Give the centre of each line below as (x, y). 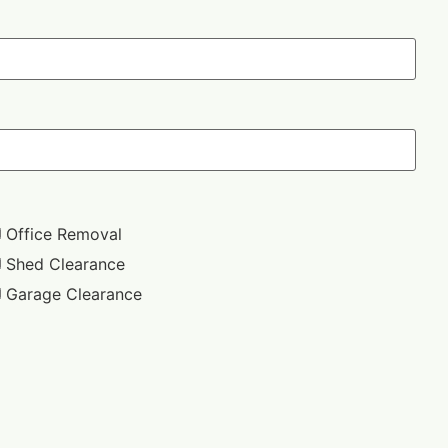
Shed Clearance (66, 263)
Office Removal (64, 233)
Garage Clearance (74, 293)
